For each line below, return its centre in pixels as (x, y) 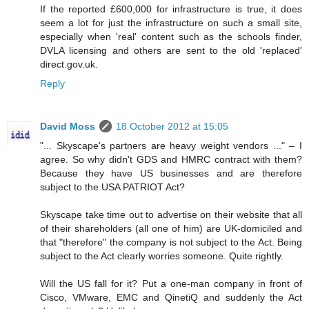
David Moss (68, 126)
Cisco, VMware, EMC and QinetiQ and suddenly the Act (171, 297)
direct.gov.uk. (69, 64)
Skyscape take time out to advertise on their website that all (171, 214)
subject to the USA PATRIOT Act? (112, 187)
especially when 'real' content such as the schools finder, (171, 36)
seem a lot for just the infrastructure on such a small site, (171, 22)
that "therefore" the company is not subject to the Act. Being (171, 242)
